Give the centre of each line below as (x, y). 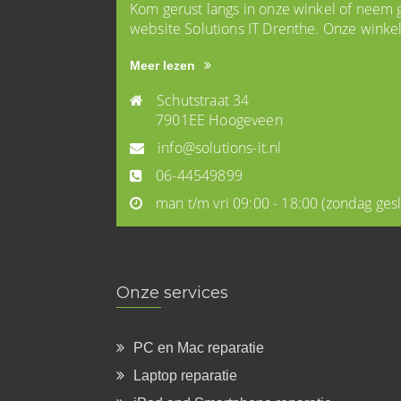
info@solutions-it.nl (220, 148)
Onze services (172, 293)
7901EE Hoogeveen (206, 120)
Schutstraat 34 (203, 101)
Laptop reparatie (185, 376)
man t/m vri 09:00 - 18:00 (239, 204)
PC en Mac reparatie (199, 348)
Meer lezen (162, 66)
